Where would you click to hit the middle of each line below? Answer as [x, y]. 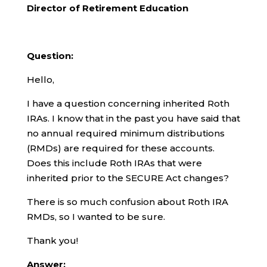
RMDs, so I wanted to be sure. [96, 216]
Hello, [40, 79]
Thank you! [52, 240]
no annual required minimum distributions [125, 133]
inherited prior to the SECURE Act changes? [128, 178]
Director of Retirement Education [107, 8]
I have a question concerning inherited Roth [128, 103]
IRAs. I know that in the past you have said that [133, 118]
